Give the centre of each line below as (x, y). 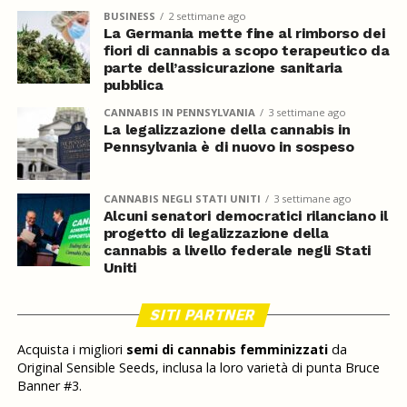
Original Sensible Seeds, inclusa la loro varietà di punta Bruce (198, 367)
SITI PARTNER (204, 314)
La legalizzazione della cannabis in (227, 129)
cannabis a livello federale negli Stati (237, 250)
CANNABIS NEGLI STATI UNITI (182, 198)
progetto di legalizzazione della (216, 233)
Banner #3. (49, 385)
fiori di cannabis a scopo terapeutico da (246, 50)
